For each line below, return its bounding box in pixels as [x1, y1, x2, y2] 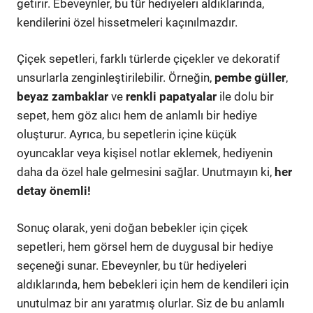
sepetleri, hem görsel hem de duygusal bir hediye [17, 239, 273, 254]
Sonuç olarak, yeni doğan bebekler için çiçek [17, 220, 248, 235]
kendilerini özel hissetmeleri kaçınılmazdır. [17, 15, 238, 29]
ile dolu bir [217, 89, 274, 103]
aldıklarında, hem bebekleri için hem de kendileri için [17, 277, 289, 291]
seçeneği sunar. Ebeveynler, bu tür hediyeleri [17, 258, 247, 272]
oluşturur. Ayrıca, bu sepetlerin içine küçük [17, 127, 237, 141]
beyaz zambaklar [17, 89, 108, 103]
